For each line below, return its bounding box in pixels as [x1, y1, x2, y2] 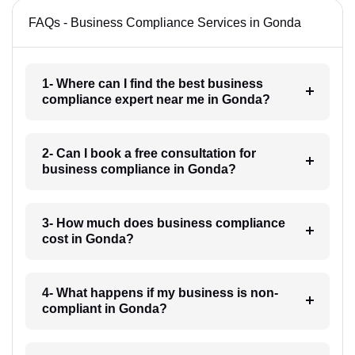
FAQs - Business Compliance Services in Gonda [29, 15, 301, 29]
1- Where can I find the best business [41, 76, 263, 90]
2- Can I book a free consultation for [41, 146, 256, 160]
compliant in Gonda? [41, 301, 167, 315]
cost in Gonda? [41, 231, 134, 246]
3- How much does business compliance [41, 216, 285, 230]
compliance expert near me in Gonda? [41, 92, 270, 106]
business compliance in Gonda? [41, 162, 236, 176]
